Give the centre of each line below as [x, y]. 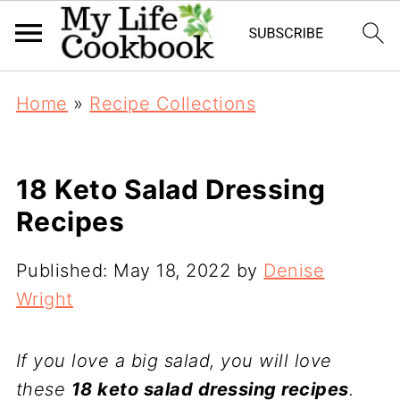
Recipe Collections [173, 104]
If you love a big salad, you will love [174, 361]
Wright [44, 299]
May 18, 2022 [172, 271]
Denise [294, 271]
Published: [65, 271]
